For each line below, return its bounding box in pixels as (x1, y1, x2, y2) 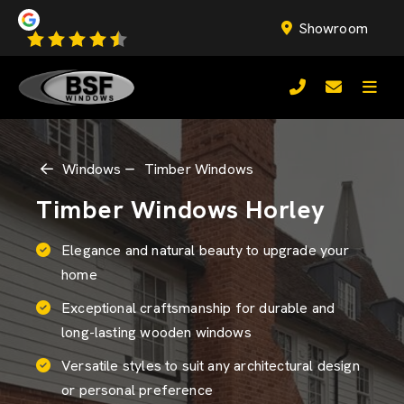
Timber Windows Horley (36, 193, 326, 225)
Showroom (298, 19, 368, 38)
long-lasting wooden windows (61, 323, 252, 342)
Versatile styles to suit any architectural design (61, 356, 360, 375)
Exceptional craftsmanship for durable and (61, 298, 335, 317)
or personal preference (61, 381, 213, 399)
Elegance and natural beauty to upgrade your (61, 241, 349, 260)
